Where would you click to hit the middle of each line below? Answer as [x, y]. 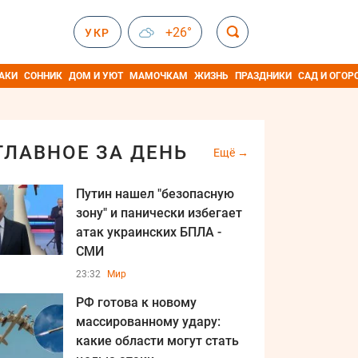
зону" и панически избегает [159, 213]
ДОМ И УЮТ [96, 76]
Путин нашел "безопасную [155, 194]
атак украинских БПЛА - [149, 232]
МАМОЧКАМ [159, 76]
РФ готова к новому [136, 302]
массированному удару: [148, 322]
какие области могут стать [157, 341]
